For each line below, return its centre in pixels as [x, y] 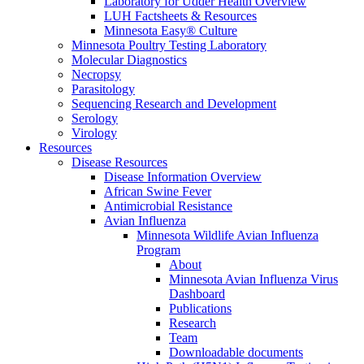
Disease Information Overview [183, 176]
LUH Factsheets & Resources [180, 15]
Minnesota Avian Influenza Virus [253, 279]
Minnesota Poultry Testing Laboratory [169, 45]
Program [158, 249]
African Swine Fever [158, 191]
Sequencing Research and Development [174, 103]
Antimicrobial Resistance [168, 206]
